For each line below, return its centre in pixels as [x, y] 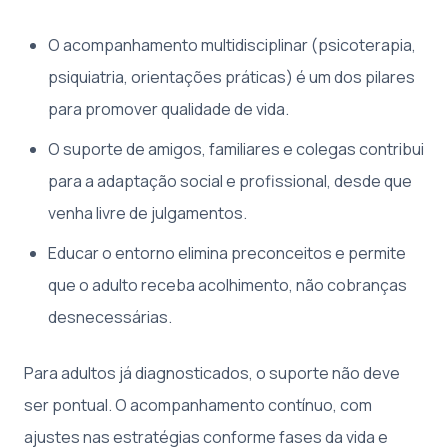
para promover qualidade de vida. [168, 109]
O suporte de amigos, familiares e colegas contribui [236, 149]
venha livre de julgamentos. [147, 213]
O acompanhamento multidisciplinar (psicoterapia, [232, 45]
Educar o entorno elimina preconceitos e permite [227, 253]
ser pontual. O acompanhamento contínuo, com [198, 405]
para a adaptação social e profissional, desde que [230, 181]
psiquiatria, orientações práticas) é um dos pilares [231, 77]
